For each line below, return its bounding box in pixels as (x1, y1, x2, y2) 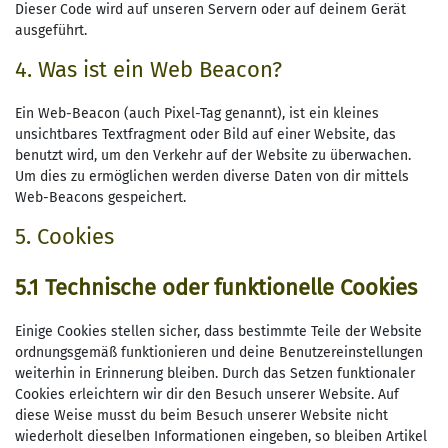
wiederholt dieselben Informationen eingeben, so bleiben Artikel (15, 428, 427, 446)
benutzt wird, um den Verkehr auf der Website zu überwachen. (15, 147, 411, 165)
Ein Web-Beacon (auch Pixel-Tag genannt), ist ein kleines (15, 105, 379, 123)
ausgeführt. (15, 22, 87, 40)
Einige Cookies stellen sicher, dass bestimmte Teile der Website (15, 323, 422, 341)
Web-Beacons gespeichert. (15, 189, 186, 207)
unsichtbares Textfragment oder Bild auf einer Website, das (15, 126, 396, 144)
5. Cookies (15, 223, 114, 251)
